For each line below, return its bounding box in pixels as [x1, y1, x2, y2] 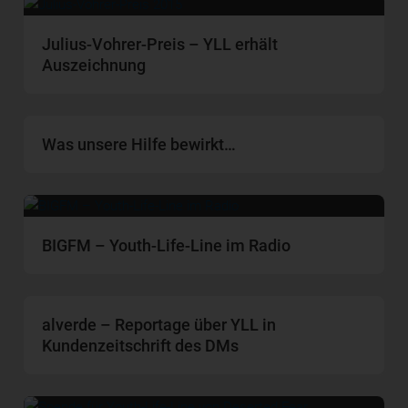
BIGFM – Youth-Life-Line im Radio [42, 235, 291, 255]
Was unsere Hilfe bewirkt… [42, 134, 237, 154]
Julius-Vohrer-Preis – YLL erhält [42, 34, 279, 54]
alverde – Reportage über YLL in [42, 314, 277, 334]
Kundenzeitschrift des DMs [42, 335, 240, 355]
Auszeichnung [42, 55, 147, 75]
